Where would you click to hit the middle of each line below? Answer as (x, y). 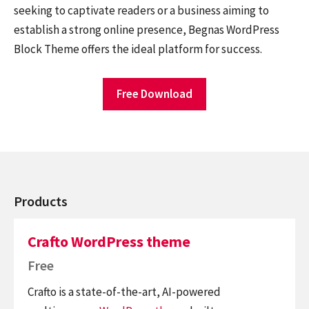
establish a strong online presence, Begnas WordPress (147, 30)
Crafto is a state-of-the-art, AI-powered (124, 292)
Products (41, 201)
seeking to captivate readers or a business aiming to (141, 10)
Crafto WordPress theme (109, 241)
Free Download (154, 94)
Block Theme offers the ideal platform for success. (138, 49)
